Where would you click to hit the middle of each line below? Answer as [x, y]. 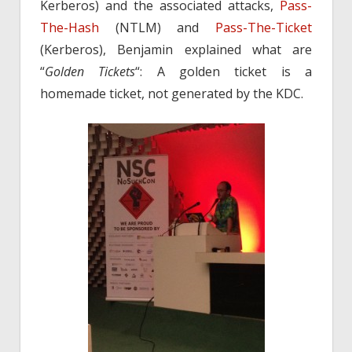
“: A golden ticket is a [224, 71]
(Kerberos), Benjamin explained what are [176, 49]
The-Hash [70, 27]
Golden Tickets [90, 71]
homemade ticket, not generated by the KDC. [172, 93]
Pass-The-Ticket [264, 27]
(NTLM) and [157, 27]
